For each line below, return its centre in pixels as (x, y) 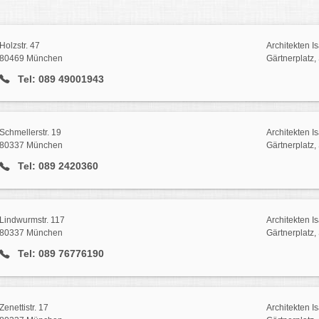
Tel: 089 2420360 (56, 166)
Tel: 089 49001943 (59, 79)
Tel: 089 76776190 (59, 254)
